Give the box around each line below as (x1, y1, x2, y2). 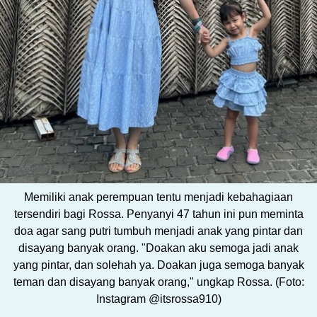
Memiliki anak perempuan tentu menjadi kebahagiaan (24, 190, 293, 203)
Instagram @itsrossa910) (96, 292, 221, 305)
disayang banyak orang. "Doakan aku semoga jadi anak (18, 241, 299, 254)
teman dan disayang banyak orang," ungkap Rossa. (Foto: (13, 275, 304, 288)
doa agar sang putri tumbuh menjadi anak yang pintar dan (14, 224, 303, 237)
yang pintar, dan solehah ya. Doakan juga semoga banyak (13, 258, 304, 271)
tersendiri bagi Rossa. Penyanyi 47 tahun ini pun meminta (13, 207, 304, 220)
